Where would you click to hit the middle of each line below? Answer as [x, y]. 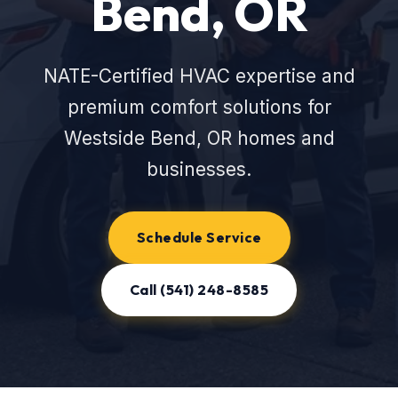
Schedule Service [199, 237]
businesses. [199, 169]
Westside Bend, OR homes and [199, 138]
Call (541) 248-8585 [199, 290]
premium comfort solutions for [199, 107]
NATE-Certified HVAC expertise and [199, 76]
